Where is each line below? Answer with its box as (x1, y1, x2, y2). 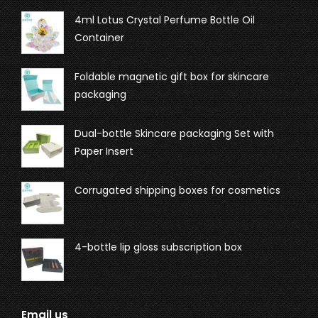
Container (75, 30, 124, 45)
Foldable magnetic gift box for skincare (75, 69, 269, 84)
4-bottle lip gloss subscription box (75, 239, 242, 254)
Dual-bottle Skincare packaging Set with (75, 126, 274, 141)
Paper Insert (75, 143, 133, 158)
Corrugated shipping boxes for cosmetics (75, 182, 280, 197)
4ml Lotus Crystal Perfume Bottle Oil (75, 12, 255, 27)
